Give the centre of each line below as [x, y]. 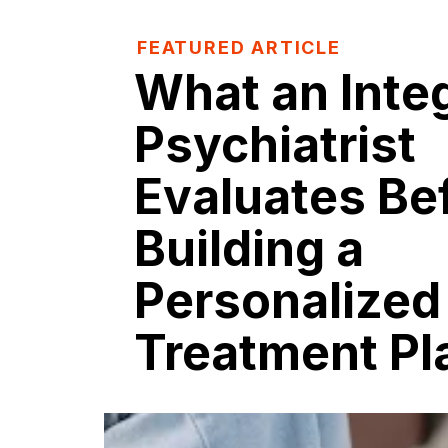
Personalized [287, 300]
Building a [249, 248]
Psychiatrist [275, 144]
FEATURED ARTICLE [239, 47]
